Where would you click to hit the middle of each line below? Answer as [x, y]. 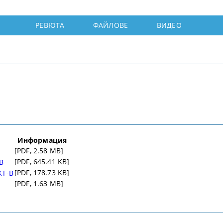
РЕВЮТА [50, 25]
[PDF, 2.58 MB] [39, 150]
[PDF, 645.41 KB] [42, 161]
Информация [42, 140]
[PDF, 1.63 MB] [39, 183]
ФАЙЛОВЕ [111, 25]
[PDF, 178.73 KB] [42, 172]
